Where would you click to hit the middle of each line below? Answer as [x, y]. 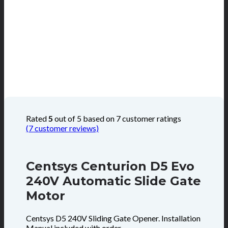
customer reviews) [66, 128]
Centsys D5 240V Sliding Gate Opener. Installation [113, 218]
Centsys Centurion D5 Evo [110, 166]
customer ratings [151, 119]
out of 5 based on [85, 119]
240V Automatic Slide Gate [114, 181]
